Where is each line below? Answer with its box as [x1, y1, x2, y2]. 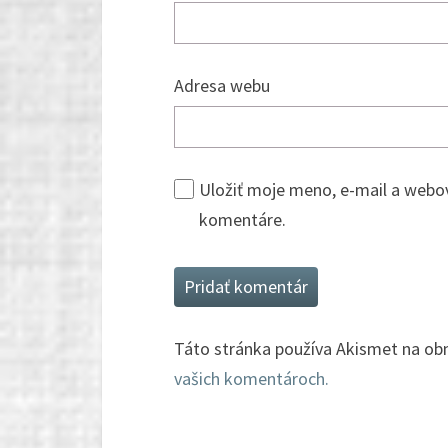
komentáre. [198, 208, 286, 232]
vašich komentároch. [174, 367, 329, 391]
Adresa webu [174, 74, 270, 98]
